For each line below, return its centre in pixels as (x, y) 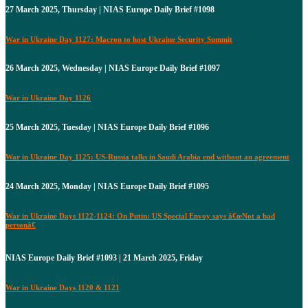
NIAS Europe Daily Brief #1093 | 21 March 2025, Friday (104, 258)
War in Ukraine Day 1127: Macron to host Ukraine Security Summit (119, 39)
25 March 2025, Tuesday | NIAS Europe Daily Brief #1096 (107, 128)
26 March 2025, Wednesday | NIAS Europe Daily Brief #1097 (113, 68)
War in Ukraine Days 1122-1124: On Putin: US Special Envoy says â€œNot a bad (140, 216)
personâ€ (21, 225)
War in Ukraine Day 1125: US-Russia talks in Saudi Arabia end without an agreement (147, 157)
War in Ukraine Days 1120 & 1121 (63, 288)
